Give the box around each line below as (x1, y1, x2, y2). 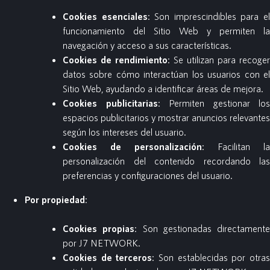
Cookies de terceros (63, 251, 152, 263)
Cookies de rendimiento (63, 54, 168, 66)
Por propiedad (24, 193, 85, 206)
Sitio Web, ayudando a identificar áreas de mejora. (63, 83, 263, 95)
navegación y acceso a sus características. (63, 39, 231, 51)
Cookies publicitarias (63, 97, 158, 109)
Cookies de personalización (63, 140, 202, 152)
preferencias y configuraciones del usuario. (63, 169, 233, 181)
